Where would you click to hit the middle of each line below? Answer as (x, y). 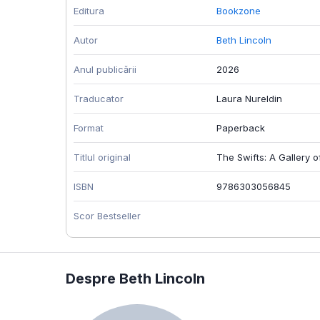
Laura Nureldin (249, 99)
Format (89, 128)
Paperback (241, 128)
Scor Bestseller (107, 216)
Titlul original (102, 157)
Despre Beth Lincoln (135, 279)
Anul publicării (105, 70)
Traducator (99, 99)
